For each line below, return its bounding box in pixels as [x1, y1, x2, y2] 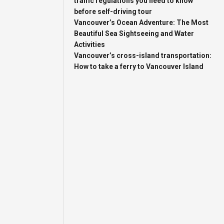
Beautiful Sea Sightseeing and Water [74, 29, 194, 37]
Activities [74, 40, 105, 48]
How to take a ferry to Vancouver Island [74, 62, 204, 70]
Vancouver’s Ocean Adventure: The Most [74, 18, 209, 26]
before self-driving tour [74, 7, 152, 15]
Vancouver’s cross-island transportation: [74, 51, 212, 59]
